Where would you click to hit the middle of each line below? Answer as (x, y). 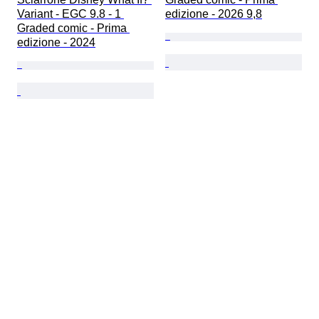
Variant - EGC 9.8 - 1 (70, 14)
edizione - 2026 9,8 (214, 14)
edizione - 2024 (56, 42)
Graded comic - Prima (73, 28)
